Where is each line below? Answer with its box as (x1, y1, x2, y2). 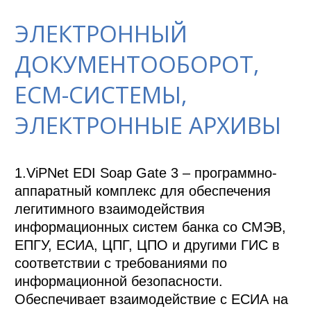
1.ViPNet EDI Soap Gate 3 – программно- (15, 165, 278, 181)
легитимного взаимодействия (15, 201, 205, 217)
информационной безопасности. (15, 274, 224, 289)
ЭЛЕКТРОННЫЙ (15, 18, 188, 50)
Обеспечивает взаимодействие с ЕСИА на (15, 292, 289, 308)
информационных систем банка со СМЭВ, (15, 219, 287, 235)
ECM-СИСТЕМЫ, (15, 79, 188, 111)
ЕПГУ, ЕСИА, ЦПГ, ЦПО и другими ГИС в (15, 237, 280, 253)
